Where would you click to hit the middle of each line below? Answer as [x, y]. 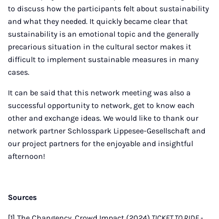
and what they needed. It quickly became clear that [98, 21]
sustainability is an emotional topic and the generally [103, 34]
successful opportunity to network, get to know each [101, 105]
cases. [19, 72]
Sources [22, 197]
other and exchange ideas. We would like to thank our [103, 118]
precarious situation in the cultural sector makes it [99, 47]
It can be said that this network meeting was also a [99, 93]
